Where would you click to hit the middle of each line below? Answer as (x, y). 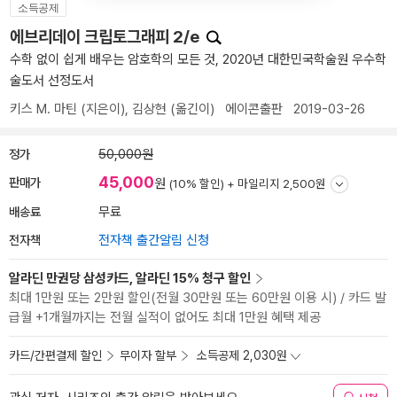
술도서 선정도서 (52, 81)
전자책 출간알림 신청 (154, 240)
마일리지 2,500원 (282, 183)
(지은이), (105, 109)
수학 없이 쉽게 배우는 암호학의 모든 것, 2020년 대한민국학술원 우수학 (198, 59)
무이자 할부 (148, 355)
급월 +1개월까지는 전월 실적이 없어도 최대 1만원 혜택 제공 (165, 317)
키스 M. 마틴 (43, 109)
